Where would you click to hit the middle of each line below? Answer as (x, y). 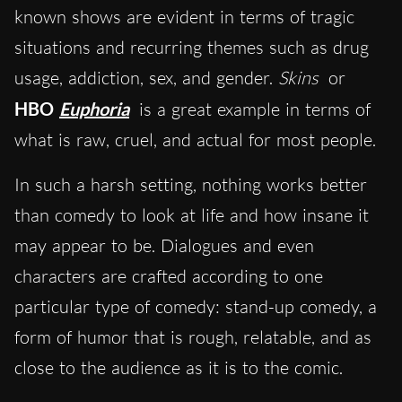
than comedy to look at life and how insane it (192, 215)
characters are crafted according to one (169, 276)
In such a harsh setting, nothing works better (191, 185)
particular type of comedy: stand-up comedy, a (196, 307)
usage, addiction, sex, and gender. (146, 78)
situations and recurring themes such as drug (192, 48)
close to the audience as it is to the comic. (181, 368)
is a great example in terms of (252, 109)
